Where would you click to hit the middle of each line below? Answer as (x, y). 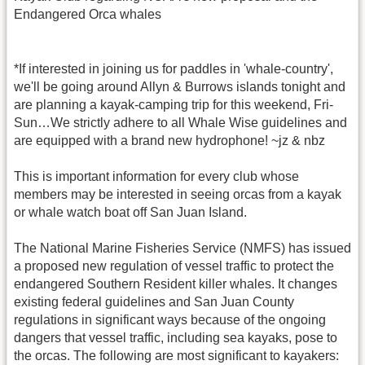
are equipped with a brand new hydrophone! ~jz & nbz (169, 140)
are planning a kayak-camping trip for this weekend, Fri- (174, 104)
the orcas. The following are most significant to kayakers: (176, 356)
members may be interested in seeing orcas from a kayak (178, 194)
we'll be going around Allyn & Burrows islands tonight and (180, 86)
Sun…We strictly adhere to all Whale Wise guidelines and (180, 122)
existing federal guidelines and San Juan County (154, 302)
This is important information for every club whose (156, 176)
